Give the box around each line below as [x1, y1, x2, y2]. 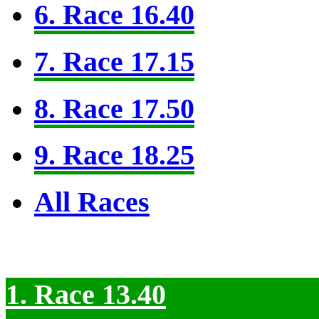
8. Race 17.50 [34, 92, 194, 125]
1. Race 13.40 [6, 278, 166, 310]
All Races [34, 186, 150, 219]
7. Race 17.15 [34, 46, 194, 78]
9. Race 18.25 [34, 139, 194, 172]
